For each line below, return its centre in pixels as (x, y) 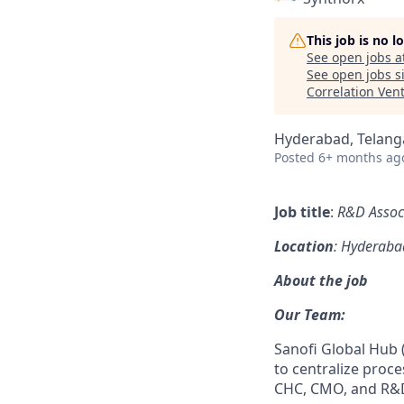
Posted (294, 157)
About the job (321, 280)
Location (304, 246)
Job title (302, 212)
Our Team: (310, 315)
